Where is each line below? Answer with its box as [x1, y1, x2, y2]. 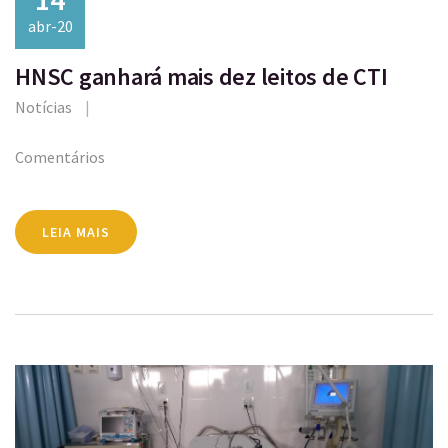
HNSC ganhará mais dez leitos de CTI [15, 61, 388, 93]
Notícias [15, 97, 72, 118]
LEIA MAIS [42, 223, 110, 242]
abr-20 [27, 16, 73, 37]
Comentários [15, 147, 105, 168]
